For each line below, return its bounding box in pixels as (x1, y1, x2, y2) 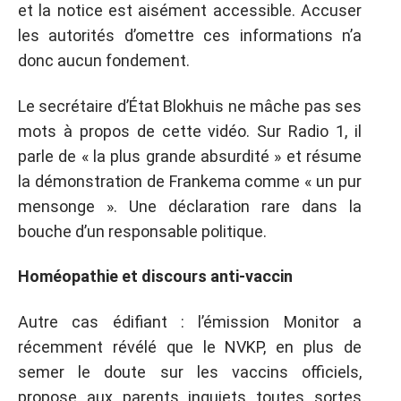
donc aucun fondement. (18, 51, 190, 70)
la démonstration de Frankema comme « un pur (18, 171, 362, 191)
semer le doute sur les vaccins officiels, (18, 362, 362, 381)
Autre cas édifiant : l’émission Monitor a (18, 311, 362, 331)
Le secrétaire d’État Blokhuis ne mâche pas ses (18, 96, 362, 115)
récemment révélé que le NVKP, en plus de (18, 337, 362, 356)
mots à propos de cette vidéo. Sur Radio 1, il (18, 121, 362, 141)
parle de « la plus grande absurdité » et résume (18, 146, 362, 166)
